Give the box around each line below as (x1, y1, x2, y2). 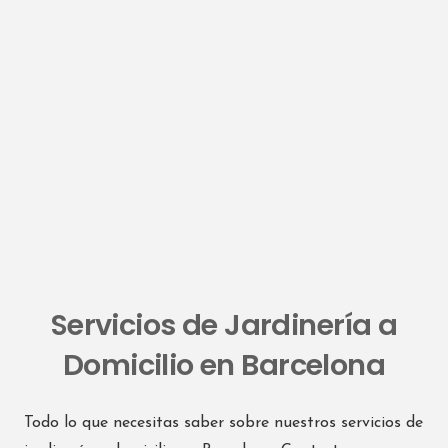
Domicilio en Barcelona (62, 345, 386, 386)
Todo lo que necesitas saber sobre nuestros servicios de (24, 415, 423, 432)
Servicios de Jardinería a (50, 305, 398, 346)
